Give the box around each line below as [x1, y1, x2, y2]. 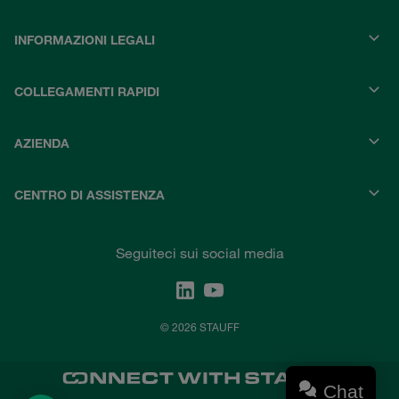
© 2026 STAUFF [159, 320, 240, 334]
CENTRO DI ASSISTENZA [14, 187, 165, 204]
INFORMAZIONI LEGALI [14, 32, 155, 49]
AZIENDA [14, 135, 69, 152]
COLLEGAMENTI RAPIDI [14, 84, 159, 101]
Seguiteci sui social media [115, 244, 284, 263]
